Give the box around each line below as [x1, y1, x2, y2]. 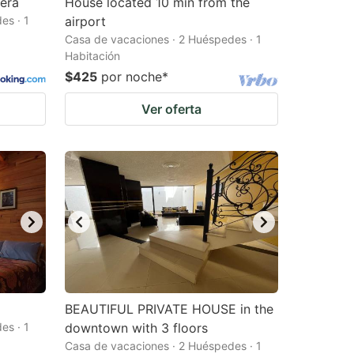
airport [65, 13, 106, 29]
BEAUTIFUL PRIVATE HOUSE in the [65, 301, 273, 317]
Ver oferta [141, 101, 201, 117]
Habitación [65, 49, 120, 62]
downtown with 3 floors [65, 320, 208, 336]
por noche [101, 69, 162, 85]
